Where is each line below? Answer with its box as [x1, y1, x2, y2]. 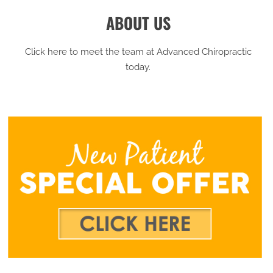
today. [126, 61, 151, 73]
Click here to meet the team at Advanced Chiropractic [24, 46, 252, 57]
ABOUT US [105, 10, 171, 35]
